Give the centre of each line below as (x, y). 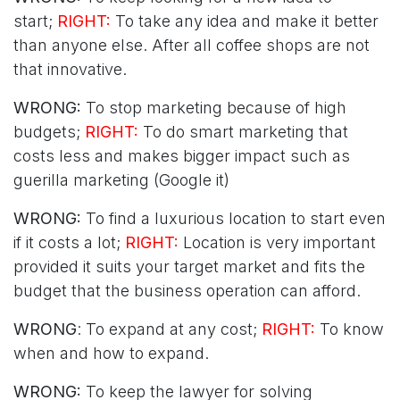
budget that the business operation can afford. (187, 290)
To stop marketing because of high (214, 107)
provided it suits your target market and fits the (189, 266)
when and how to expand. (111, 353)
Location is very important (277, 242)
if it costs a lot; (69, 242)
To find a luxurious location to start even (233, 218)
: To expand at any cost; (169, 329)
